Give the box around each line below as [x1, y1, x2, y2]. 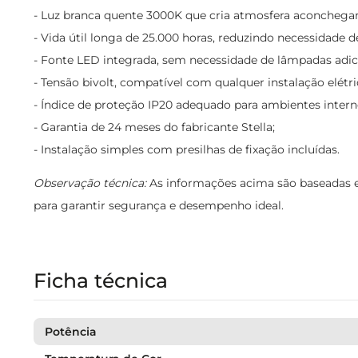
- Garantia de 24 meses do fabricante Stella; [34, 120, 275, 134]
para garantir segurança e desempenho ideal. [34, 198, 284, 213]
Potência [45, 324, 97, 339]
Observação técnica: [34, 176, 146, 190]
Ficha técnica [34, 268, 168, 292]
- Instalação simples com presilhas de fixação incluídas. [34, 142, 340, 157]
